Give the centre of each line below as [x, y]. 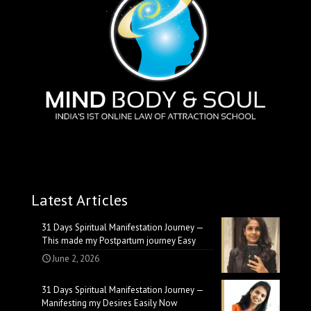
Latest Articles [79, 200]
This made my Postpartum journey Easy [119, 241]
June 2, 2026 [76, 259]
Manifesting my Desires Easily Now [110, 303]
